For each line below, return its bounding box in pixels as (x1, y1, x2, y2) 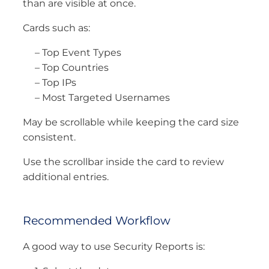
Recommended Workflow (23, 213, 171, 228)
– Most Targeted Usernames (35, 91, 170, 103)
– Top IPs (35, 76, 76, 88)
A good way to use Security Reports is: (23, 241, 205, 253)
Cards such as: (23, 22, 90, 34)
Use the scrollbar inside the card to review (23, 156, 224, 168)
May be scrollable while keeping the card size (23, 116, 239, 128)
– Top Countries (35, 61, 109, 73)
